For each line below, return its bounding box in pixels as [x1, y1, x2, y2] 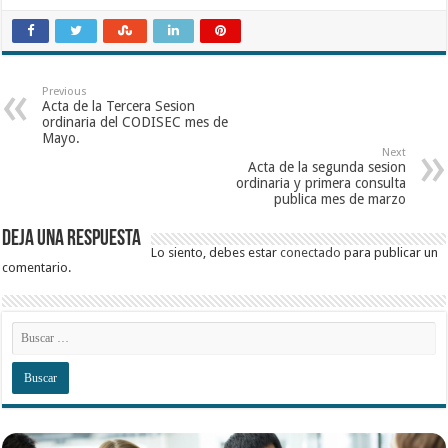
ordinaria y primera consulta [235, 174, 406, 191]
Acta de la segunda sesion [247, 158, 406, 175]
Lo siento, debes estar [151, 244, 281, 260]
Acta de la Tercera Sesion [42, 97, 196, 114]
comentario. [2, 259, 72, 275]
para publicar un [341, 244, 439, 260]
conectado [280, 244, 342, 260]
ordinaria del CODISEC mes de [42, 113, 229, 130]
